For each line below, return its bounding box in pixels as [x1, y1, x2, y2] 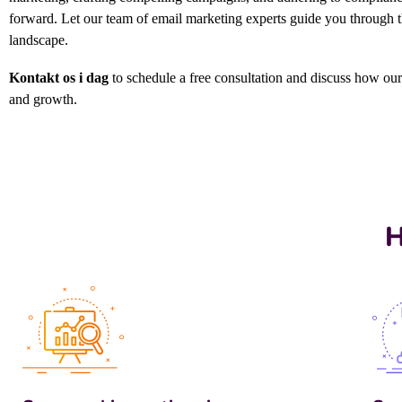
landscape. [9, 31, 68, 48]
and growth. [9, 91, 77, 107]
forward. [9, 10, 57, 26]
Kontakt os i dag [9, 69, 109, 85]
